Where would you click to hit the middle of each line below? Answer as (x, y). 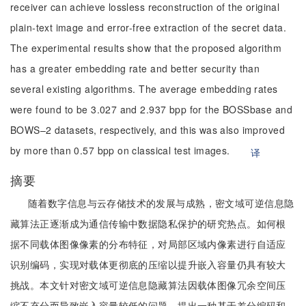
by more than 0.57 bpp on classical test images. (122, 150)
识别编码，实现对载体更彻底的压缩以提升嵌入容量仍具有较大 (148, 264)
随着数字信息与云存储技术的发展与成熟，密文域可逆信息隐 (161, 203)
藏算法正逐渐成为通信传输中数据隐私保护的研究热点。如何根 (148, 223)
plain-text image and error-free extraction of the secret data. (149, 27)
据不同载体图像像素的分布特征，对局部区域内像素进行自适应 (148, 244)
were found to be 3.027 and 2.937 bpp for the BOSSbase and (151, 109)
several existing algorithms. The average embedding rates (144, 89)
